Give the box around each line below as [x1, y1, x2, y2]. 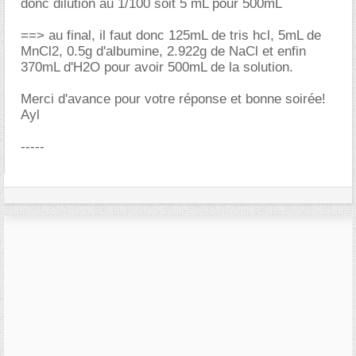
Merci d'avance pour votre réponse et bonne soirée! [21, 91, 326, 106]
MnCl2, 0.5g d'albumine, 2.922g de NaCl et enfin [21, 44, 306, 59]
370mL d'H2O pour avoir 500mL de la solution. [21, 60, 293, 75]
